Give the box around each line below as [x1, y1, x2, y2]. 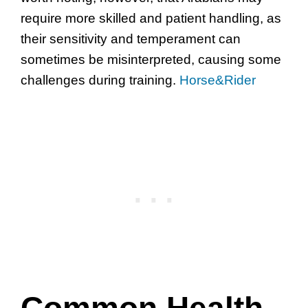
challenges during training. [21, 73, 179, 88]
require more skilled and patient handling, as [21, 11, 281, 26]
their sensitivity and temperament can [21, 32, 241, 47]
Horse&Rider [179, 73, 256, 88]
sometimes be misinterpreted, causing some [21, 52, 281, 67]
